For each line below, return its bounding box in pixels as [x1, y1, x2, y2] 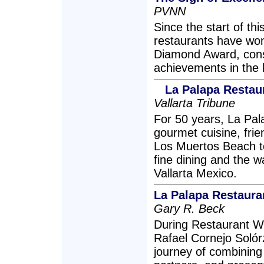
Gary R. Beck [154, 202, 225, 215]
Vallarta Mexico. [154, 167, 237, 180]
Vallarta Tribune [154, 97, 235, 110]
